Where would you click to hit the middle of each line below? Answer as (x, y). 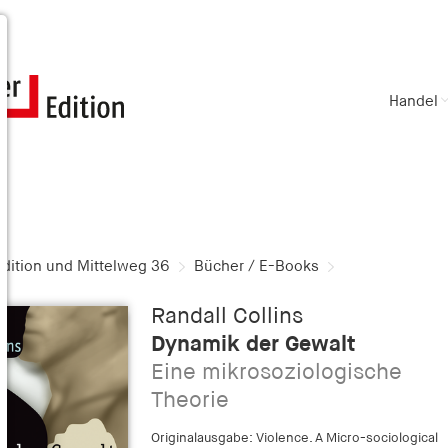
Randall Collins (226, 317)
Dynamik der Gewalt (253, 345)
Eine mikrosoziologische (276, 373)
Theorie (189, 401)
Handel (413, 101)
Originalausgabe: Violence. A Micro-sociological (294, 439)
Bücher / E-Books (256, 266)
